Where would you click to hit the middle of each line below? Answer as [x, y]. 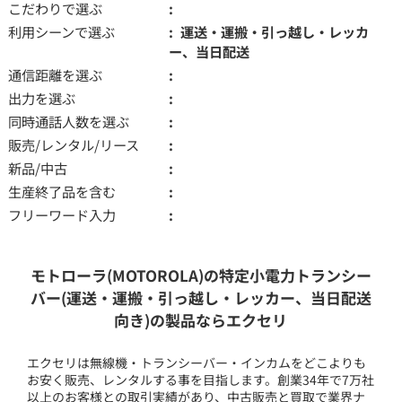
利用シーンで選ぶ [61, 31]
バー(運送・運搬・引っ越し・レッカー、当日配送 [201, 297]
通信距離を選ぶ [55, 74]
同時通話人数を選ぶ [68, 121]
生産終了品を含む [61, 191]
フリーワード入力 [61, 214]
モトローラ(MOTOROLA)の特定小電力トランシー [201, 275]
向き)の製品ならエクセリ [201, 319]
